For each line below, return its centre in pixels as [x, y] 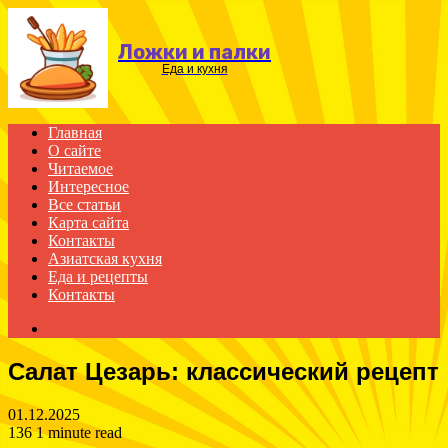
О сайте [74, 150]
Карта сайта [88, 222]
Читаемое [80, 168]
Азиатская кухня [105, 258]
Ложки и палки [194, 51]
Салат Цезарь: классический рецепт [223, 371]
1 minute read [79, 432]
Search [68, 327]
